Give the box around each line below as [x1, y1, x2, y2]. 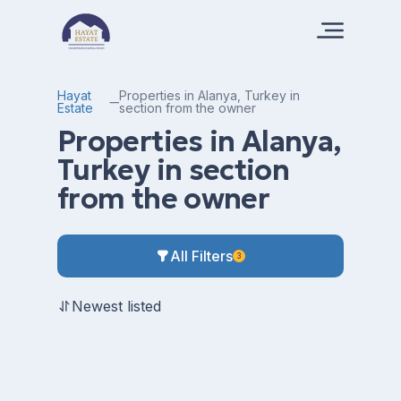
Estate [57, 100, 93, 115]
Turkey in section [57, 152, 290, 188]
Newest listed [72, 297, 161, 315]
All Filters [170, 247, 233, 265]
